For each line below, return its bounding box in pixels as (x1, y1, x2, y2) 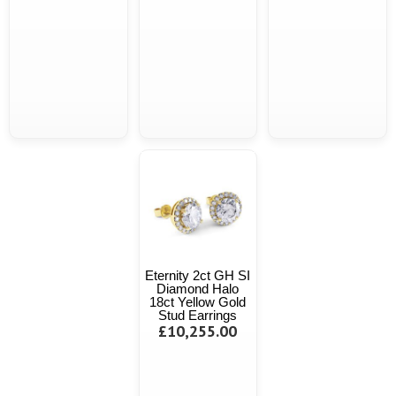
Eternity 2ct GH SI (145, 268, 251, 284)
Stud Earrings (158, 308, 238, 324)
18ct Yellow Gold (149, 294, 247, 310)
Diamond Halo (156, 281, 240, 297)
